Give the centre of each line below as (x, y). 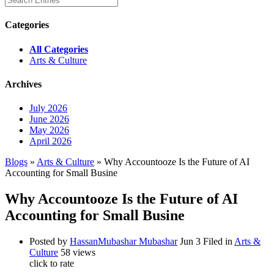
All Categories (59, 49)
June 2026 (49, 119)
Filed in (219, 241)
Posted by (50, 241)
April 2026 (50, 141)
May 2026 (49, 130)
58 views (78, 252)
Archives (23, 84)
